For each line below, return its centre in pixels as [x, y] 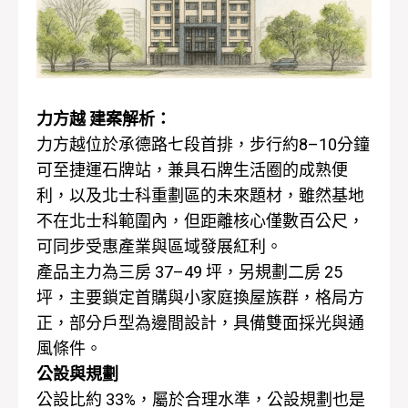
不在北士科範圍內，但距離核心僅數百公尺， [200, 221]
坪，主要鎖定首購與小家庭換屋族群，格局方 [200, 297]
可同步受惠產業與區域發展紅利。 [159, 246]
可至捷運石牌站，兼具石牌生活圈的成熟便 [192, 170]
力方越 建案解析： [104, 119]
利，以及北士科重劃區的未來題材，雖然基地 [200, 195]
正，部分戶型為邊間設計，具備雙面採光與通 [200, 323]
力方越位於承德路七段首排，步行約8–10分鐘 [203, 144]
